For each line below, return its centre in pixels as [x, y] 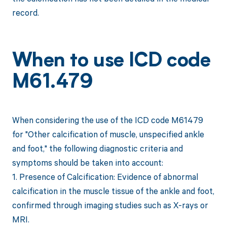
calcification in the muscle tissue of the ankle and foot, [113, 191]
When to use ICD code [111, 62]
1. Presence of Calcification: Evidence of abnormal [105, 177]
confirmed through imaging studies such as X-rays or [110, 205]
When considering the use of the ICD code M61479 [107, 120]
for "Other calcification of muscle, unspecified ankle [108, 134]
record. [25, 12]
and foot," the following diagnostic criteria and [97, 148]
